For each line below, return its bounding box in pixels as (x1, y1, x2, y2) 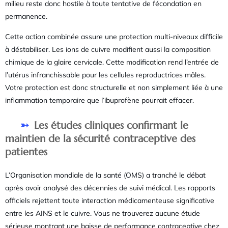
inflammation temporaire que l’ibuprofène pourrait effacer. (5, 95, 194, 105)
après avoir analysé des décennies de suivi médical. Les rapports (5, 183, 215, 193)
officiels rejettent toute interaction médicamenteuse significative (5, 196, 214, 206)
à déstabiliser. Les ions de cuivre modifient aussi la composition (5, 44, 211, 54)
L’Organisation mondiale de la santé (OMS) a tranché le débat (5, 170, 206, 180)
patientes (5, 146, 47, 159)
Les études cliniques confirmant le (34, 119, 188, 132)
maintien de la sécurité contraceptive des (5, 132, 195, 146)
